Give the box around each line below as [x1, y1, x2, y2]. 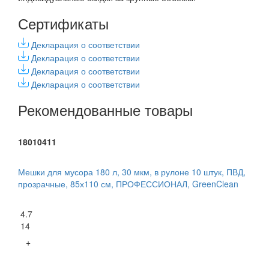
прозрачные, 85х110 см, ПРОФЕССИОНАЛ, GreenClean [18, 178, 238, 190]
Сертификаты [18, 13, 109, 34]
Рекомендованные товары [18, 99, 193, 121]
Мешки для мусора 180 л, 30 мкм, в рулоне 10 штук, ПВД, [18, 166, 246, 178]
